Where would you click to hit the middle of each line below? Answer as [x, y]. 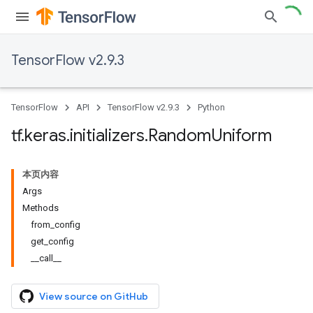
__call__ [46, 258]
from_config [56, 225]
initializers [107, 136]
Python [211, 107]
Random [180, 136]
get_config [52, 241]
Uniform [241, 136]
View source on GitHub [94, 296]
